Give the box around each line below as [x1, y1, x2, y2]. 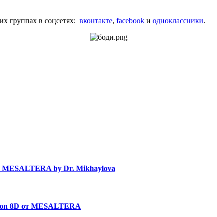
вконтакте [79, 16, 112, 25]
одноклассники [153, 16, 203, 25]
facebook [116, 16, 146, 25]
